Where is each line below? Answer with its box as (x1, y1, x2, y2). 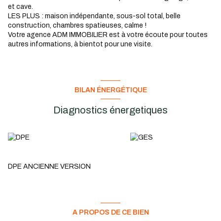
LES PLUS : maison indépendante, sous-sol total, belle (8, 12, 181, 20)
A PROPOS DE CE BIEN (72, 208, 149, 216)
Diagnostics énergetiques (53, 105, 168, 116)
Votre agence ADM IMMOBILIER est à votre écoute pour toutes (8, 31, 208, 39)
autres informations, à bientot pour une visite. (8, 40, 152, 48)
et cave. (8, 3, 33, 11)
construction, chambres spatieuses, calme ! (8, 22, 147, 30)
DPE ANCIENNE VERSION (8, 163, 91, 171)
